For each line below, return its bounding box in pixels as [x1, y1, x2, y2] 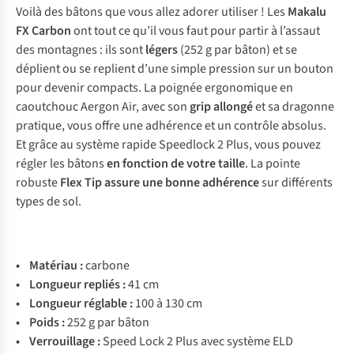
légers [145, 41, 178, 58]
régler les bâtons [16, 155, 107, 172]
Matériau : [29, 257, 85, 274]
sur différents [259, 174, 333, 191]
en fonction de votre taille [107, 155, 245, 172]
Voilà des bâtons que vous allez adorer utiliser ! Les [16, 3, 288, 21]
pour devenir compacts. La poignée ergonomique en [16, 79, 293, 96]
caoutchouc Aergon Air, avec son [16, 98, 190, 115]
